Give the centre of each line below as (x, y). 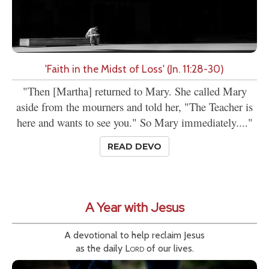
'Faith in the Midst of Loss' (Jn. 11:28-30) (134, 69)
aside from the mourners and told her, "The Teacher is (134, 107)
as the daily (100, 249)
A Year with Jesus (134, 208)
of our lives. (169, 249)
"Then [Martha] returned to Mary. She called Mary (134, 91)
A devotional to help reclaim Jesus (134, 235)
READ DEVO (134, 147)
